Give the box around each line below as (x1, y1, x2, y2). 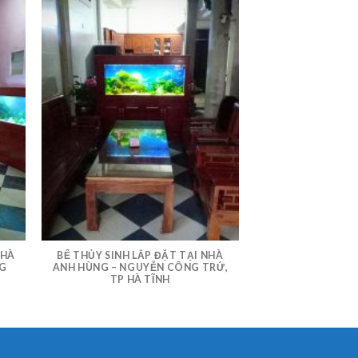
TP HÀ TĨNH (109, 273, 170, 286)
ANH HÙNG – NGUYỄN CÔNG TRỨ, (52, 261, 229, 274)
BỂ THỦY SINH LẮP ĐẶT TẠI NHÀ (57, 249, 224, 262)
